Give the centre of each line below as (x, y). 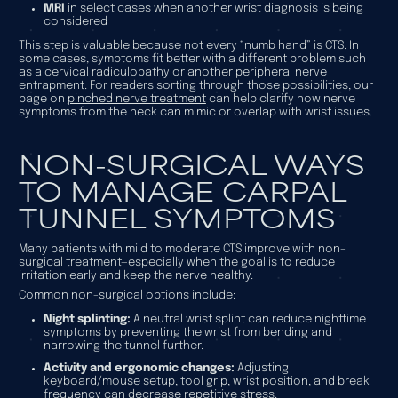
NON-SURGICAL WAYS (191, 163)
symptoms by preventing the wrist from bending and (187, 332)
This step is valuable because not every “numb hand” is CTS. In (188, 46)
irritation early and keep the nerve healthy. (135, 275)
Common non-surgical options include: (127, 295)
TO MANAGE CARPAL (182, 189)
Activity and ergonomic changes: (139, 368)
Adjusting (261, 368)
